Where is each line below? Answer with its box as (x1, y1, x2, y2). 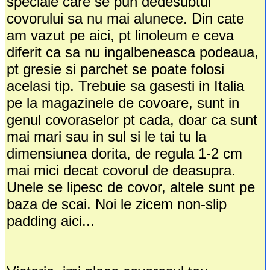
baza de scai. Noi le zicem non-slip (7, 196, 227, 213)
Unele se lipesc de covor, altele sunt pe (7, 179, 256, 196)
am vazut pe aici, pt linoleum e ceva (7, 27, 234, 44)
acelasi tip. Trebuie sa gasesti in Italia (7, 78, 245, 95)
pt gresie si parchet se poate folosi (7, 61, 225, 78)
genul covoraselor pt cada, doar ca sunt (7, 111, 258, 128)
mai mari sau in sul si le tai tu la (7, 128, 207, 145)
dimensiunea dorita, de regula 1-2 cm (7, 145, 243, 162)
